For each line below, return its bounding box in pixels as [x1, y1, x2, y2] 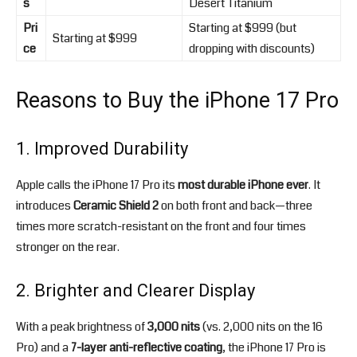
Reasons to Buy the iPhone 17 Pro [16, 88, 339, 114]
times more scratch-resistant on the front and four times [16, 218, 306, 236]
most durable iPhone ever [178, 176, 308, 194]
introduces [16, 197, 73, 215]
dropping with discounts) [189, 40, 315, 58]
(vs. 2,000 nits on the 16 [200, 318, 323, 336]
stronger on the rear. [16, 238, 120, 257]
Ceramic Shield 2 [73, 197, 159, 215]
